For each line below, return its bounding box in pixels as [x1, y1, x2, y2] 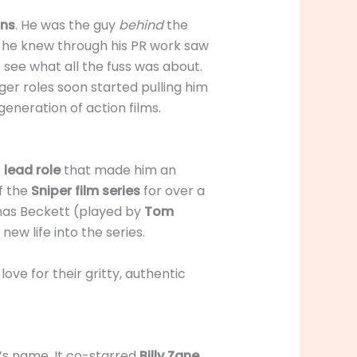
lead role [3, 160, 61, 179]
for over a [139, 181, 205, 200]
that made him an [60, 160, 176, 179]
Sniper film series [30, 181, 140, 200]
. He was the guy [14, 16, 119, 35]
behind [118, 16, 163, 35]
